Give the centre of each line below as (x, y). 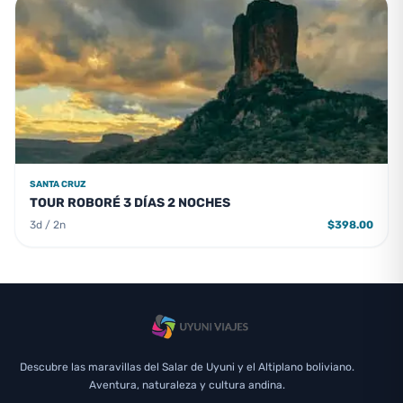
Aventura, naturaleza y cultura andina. (187, 385)
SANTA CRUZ (58, 184)
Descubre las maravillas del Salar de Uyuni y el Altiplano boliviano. (187, 367)
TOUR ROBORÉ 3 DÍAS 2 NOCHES (130, 203)
